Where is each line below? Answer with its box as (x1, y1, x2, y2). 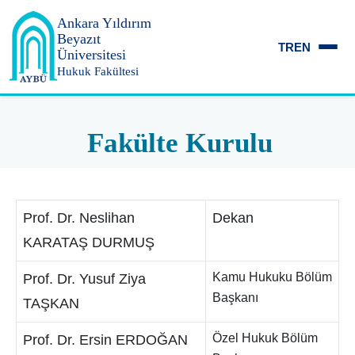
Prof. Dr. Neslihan (22, 210, 135, 226)
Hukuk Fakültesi (57, 65, 139, 78)
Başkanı (212, 291, 258, 304)
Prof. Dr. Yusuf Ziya (22, 271, 146, 287)
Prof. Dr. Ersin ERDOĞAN (22, 332, 188, 348)
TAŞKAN (22, 296, 79, 311)
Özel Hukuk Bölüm (212, 331, 318, 345)
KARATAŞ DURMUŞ (22, 235, 155, 250)
